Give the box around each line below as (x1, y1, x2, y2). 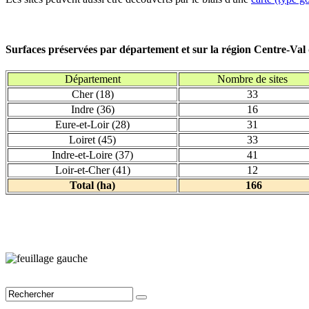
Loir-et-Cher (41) (54, 164, 130, 177)
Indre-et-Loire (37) (52, 149, 133, 161)
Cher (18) (71, 88, 114, 101)
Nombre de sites (217, 73, 288, 86)
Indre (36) (70, 103, 114, 116)
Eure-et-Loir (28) (55, 119, 130, 131)
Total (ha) (70, 179, 115, 192)
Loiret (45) (69, 134, 116, 146)
